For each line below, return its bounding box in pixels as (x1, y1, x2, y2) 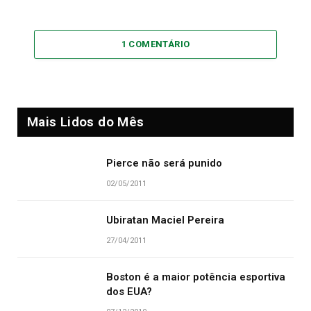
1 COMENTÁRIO (121, 38, 190, 49)
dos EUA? (106, 285, 152, 298)
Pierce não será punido (106, 156, 222, 169)
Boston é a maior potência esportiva (106, 270, 285, 283)
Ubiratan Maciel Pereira (106, 213, 224, 226)
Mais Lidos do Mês (27, 113, 144, 130)
